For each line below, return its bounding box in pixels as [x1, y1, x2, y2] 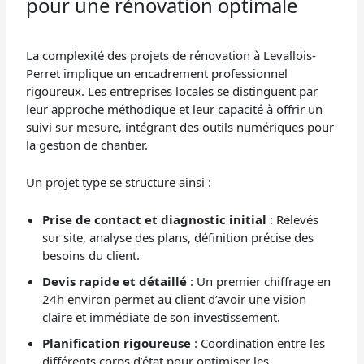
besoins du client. [42, 246, 141, 263]
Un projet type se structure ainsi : [26, 173, 212, 190]
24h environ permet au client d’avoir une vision [42, 290, 307, 307]
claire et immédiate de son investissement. [42, 308, 281, 325]
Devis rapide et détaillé [42, 272, 188, 289]
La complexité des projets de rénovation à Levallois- [26, 46, 317, 63]
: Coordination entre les [191, 334, 326, 351]
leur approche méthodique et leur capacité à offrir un [26, 100, 323, 117]
